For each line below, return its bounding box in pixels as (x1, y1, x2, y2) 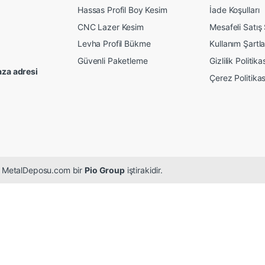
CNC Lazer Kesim (77, 21, 144, 32)
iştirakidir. (124, 164, 163, 175)
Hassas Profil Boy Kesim (77, 5, 167, 15)
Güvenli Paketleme (77, 56, 148, 66)
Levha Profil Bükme (77, 38, 151, 49)
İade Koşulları (209, 5, 260, 15)
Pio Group (85, 164, 125, 175)
